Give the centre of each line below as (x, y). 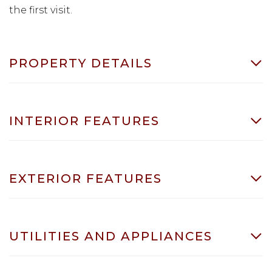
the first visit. (41, 10)
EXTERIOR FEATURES (86, 178)
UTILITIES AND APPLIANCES (111, 236)
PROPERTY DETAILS (81, 63)
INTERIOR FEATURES (84, 121)
